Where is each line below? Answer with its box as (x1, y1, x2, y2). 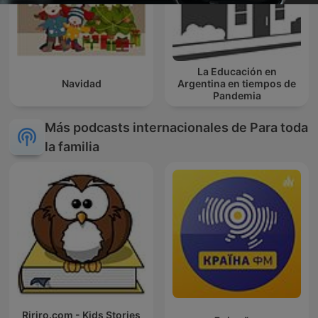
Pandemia (212, 89, 261, 102)
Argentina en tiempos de (177, 77, 296, 90)
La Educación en (197, 65, 277, 78)
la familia (45, 139, 99, 155)
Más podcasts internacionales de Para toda (45, 120, 308, 136)
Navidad (61, 77, 102, 90)
